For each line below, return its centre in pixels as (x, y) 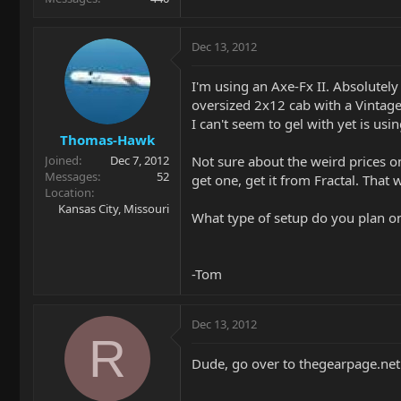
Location (68, 192)
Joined (62, 160)
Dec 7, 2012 (140, 160)
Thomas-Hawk (107, 140)
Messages (71, 176)
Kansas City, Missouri (114, 209)
